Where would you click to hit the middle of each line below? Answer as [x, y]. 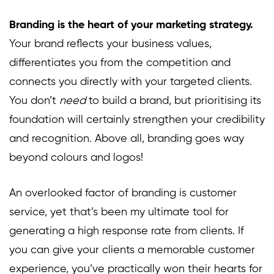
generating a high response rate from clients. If [127, 231]
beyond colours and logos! [76, 158]
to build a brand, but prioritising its [173, 101]
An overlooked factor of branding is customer [123, 194]
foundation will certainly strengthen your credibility [137, 120]
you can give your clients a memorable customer [132, 250]
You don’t [34, 101]
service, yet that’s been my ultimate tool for [119, 213]
